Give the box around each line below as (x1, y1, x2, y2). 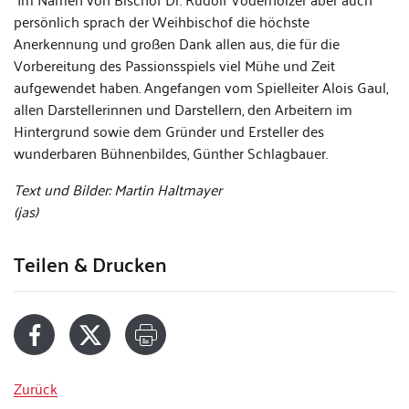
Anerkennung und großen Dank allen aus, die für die (14, 30, 340, 57)
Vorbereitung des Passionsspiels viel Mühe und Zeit (14, 52, 335, 79)
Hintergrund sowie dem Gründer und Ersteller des (14, 118, 324, 144)
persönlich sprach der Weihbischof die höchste (14, 8, 309, 35)
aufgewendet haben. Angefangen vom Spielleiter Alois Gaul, (14, 74, 388, 100)
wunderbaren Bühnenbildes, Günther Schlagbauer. (14, 140, 331, 166)
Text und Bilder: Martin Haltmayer (14, 176, 222, 203)
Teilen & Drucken (14, 245, 167, 283)
